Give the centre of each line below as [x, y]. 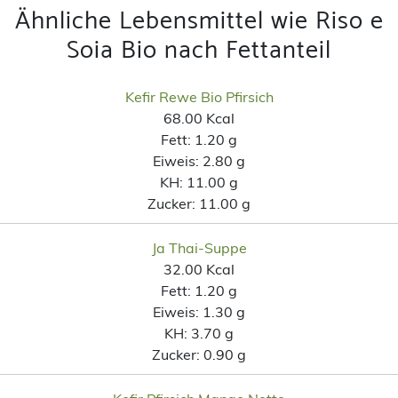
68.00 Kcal [199, 118]
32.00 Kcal [199, 269]
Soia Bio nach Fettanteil [199, 50]
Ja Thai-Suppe [199, 247]
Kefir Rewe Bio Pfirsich [199, 96]
